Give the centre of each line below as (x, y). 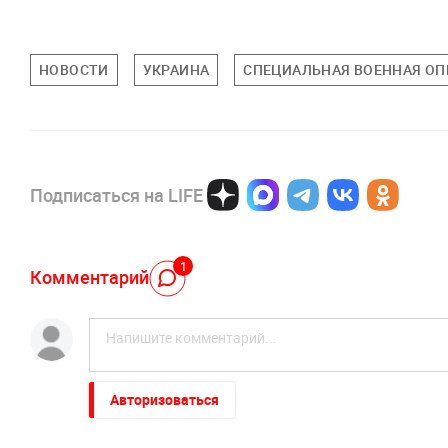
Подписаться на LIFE (116, 195)
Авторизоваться (164, 400)
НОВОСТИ (74, 70)
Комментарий (89, 276)
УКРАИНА (176, 70)
